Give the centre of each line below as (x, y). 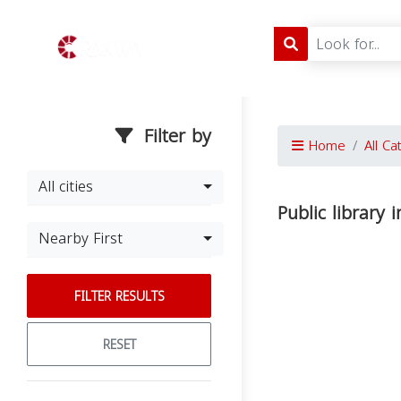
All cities (66, 187)
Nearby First (81, 239)
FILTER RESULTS (119, 297)
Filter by (175, 136)
